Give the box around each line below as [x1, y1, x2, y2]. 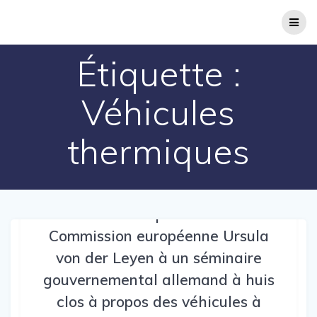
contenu [158, 30, 195, 43]
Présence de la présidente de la [47, 204, 270, 223]
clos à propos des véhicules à [56, 292, 261, 311]
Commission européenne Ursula [48, 226, 269, 245]
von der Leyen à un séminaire [55, 248, 262, 267]
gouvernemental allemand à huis [42, 270, 275, 289]
